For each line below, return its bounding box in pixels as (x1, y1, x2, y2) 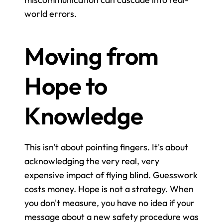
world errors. (24, 7, 77, 19)
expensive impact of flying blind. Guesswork (24, 169, 198, 181)
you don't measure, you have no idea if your (24, 197, 195, 209)
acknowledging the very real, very (24, 155, 159, 167)
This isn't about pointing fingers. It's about (24, 141, 188, 153)
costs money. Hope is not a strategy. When (24, 183, 194, 195)
